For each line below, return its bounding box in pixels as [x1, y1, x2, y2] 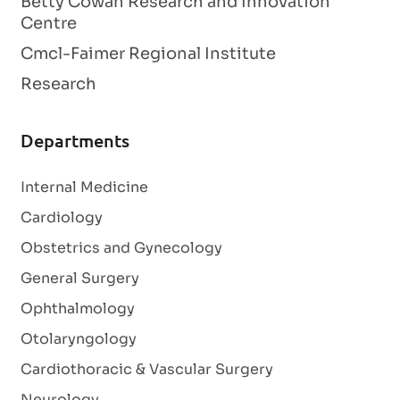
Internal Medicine [21, 178, 148, 196]
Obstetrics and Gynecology [21, 238, 222, 257]
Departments [21, 129, 129, 152]
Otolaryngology [21, 329, 137, 348]
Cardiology [21, 208, 103, 227]
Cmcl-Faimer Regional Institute [21, 44, 276, 63]
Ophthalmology [21, 299, 135, 318]
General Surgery [21, 269, 139, 287]
